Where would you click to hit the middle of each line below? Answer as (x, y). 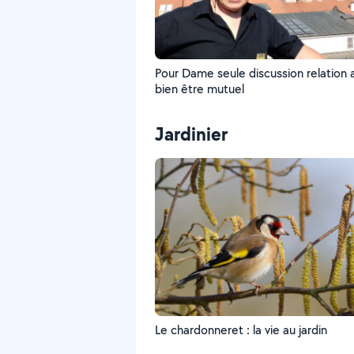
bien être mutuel (200, 89)
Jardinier (191, 134)
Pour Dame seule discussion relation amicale (252, 73)
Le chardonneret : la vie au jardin (241, 330)
